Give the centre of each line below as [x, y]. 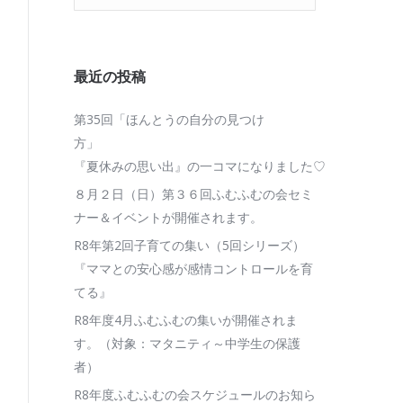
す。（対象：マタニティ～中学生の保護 [187, 343]
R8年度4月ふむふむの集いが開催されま [186, 320]
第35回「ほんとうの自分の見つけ [169, 119]
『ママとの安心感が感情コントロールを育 [193, 269]
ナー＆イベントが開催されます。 [168, 217]
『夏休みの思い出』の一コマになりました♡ [200, 166]
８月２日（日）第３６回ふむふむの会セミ [193, 194]
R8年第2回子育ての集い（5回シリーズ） [189, 245]
